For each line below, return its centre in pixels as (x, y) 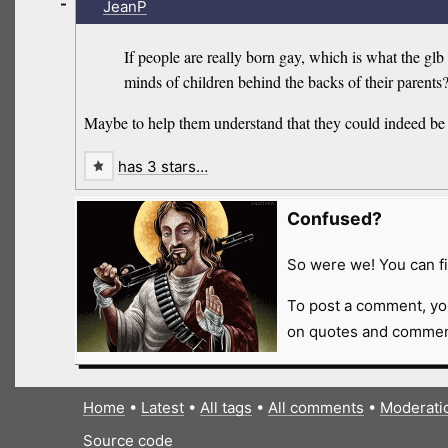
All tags (225, 407)
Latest (162, 407)
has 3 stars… (163, 166)
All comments (315, 407)
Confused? (334, 219)
